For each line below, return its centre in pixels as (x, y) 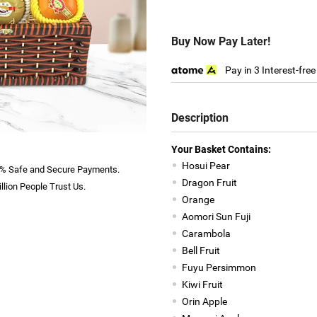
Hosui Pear (206, 166)
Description (200, 118)
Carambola (206, 234)
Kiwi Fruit (202, 284)
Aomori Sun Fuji (216, 217)
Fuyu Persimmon (219, 267)
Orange (198, 200)
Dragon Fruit (209, 183)
